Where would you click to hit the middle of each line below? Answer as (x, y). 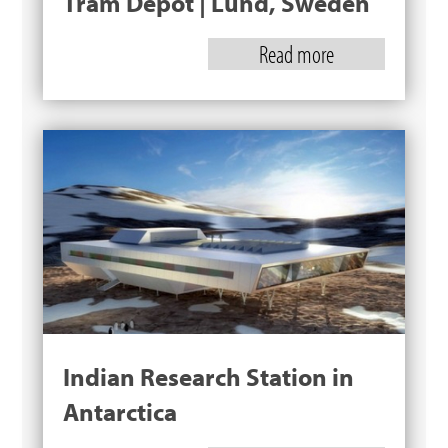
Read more (297, 54)
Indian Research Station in (208, 377)
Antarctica (119, 412)
